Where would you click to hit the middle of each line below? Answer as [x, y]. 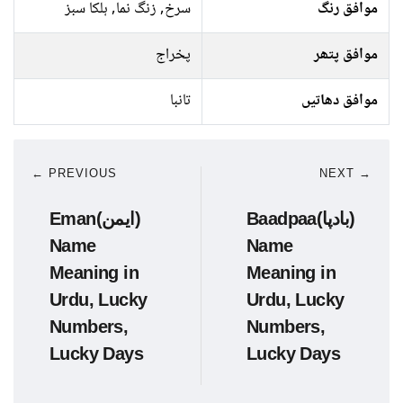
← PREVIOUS [74, 173]
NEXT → [345, 173]
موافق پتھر [346, 55]
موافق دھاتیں [340, 101]
